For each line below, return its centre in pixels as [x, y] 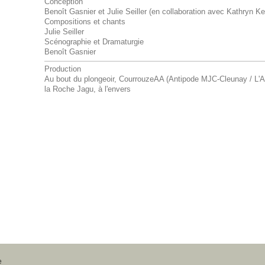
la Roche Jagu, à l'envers [87, 90]
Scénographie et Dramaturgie [94, 42]
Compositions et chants [85, 22]
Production [62, 70]
